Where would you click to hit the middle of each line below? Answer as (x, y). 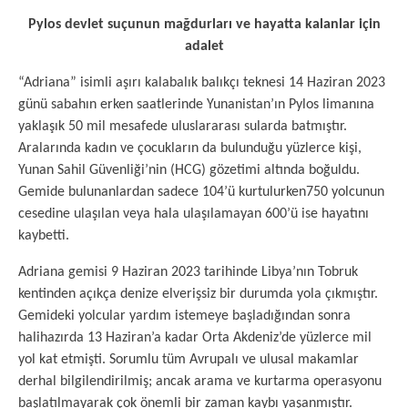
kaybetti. (44, 236)
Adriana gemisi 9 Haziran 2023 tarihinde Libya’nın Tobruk (188, 272)
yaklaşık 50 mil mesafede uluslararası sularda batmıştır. (183, 127)
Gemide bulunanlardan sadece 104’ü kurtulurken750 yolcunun (201, 192)
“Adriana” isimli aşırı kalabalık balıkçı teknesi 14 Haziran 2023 (202, 83)
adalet (204, 46)
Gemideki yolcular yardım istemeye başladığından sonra (184, 316)
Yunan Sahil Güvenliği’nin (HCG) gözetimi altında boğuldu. (189, 170)
